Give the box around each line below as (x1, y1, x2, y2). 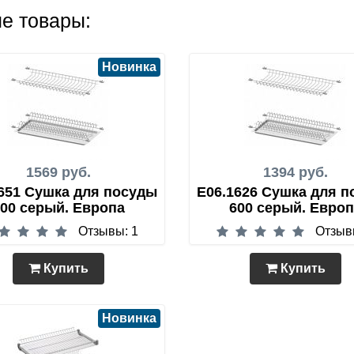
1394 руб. (263, 164, 328, 180)
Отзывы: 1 (77, 224, 138, 238)
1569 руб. (26, 164, 91, 180)
